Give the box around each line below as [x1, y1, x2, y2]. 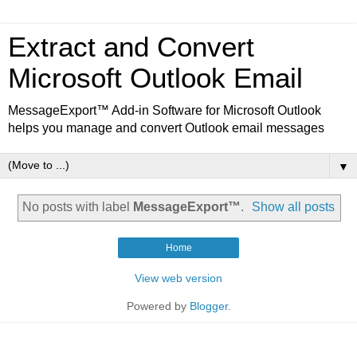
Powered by [126, 299, 190, 312]
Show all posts [252, 199, 335, 214]
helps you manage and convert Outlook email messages [8, 121, 324, 135]
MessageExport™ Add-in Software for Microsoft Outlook [8, 104, 321, 117]
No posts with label [22, 199, 133, 214]
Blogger [189, 299, 228, 312]
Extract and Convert [8, 32, 254, 62]
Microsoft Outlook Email [8, 63, 303, 93]
